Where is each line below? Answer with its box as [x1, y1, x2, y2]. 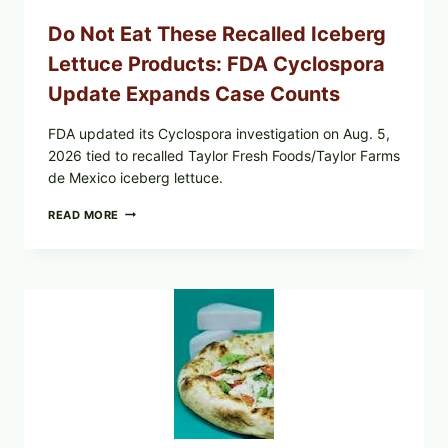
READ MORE [48, 208, 120, 223]
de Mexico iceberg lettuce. [48, 169, 223, 187]
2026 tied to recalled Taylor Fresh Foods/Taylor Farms [48, 147, 400, 165]
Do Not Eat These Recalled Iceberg [48, 22, 386, 47]
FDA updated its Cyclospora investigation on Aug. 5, [48, 125, 390, 143]
